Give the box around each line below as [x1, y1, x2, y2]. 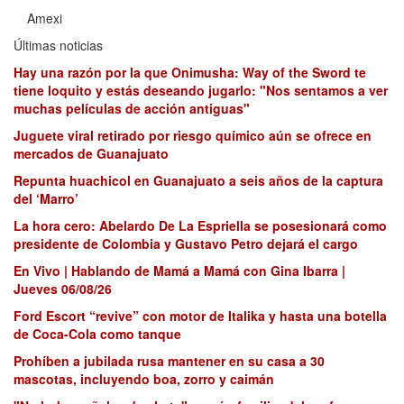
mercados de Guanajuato [14, 144, 169, 163]
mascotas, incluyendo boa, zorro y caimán [14, 370, 274, 389]
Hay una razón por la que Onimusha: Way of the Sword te [14, 63, 366, 82]
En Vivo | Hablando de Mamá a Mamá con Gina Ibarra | [14, 262, 345, 280]
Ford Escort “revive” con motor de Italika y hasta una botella [14, 307, 387, 326]
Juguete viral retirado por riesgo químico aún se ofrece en [14, 126, 372, 145]
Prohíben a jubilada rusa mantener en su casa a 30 [14, 352, 325, 371]
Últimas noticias [14, 36, 103, 55]
